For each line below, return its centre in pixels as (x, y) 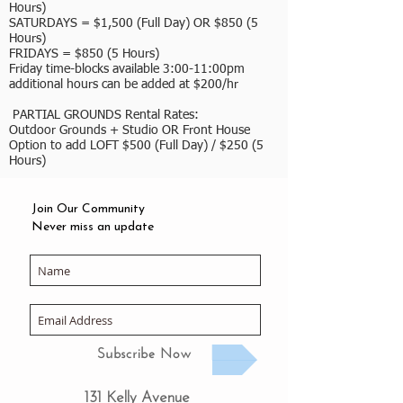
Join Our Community (88, 210)
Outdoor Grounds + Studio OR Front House (130, 131)
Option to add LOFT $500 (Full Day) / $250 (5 (136, 146)
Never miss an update (93, 228)
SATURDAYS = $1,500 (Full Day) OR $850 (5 (134, 24)
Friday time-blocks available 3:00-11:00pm (127, 70)
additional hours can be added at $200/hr (124, 85)
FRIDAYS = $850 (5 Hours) (84, 54)
